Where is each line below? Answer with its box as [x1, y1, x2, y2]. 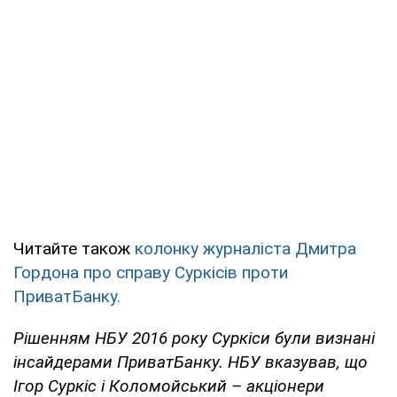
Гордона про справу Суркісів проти [13, 262, 288, 284]
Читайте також [13, 238, 135, 260]
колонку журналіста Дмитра [135, 238, 356, 260]
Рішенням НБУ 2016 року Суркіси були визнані [13, 328, 375, 349]
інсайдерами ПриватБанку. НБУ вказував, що [13, 352, 368, 373]
